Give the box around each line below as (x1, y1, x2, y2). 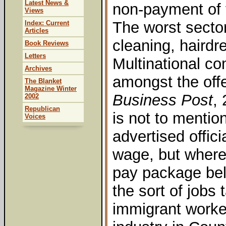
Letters (25, 52, 46, 60)
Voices (25, 112, 45, 120)
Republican (25, 105, 60, 112)
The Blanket (25, 77, 62, 85)
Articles (25, 27, 48, 34)
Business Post (112, 91, 213, 109)
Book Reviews (25, 39, 69, 47)
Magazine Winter (25, 85, 77, 92)
